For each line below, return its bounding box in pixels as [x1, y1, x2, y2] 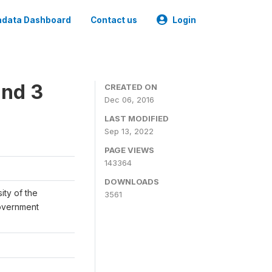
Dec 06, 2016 [104, 95, 154, 104]
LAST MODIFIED [104, 114, 169, 123]
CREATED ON [104, 82, 157, 92]
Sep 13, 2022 [104, 126, 154, 136]
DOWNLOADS [104, 177, 159, 186]
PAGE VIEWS [104, 145, 154, 155]
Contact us [90, 15, 137, 25]
